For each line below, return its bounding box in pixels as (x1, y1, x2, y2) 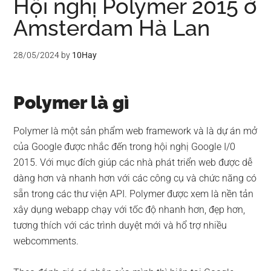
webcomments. (13, 235, 79, 247)
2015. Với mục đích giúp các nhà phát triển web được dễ (13, 157, 253, 168)
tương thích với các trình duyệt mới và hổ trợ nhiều (13, 220, 227, 231)
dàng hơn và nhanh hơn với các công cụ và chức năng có (13, 172, 257, 184)
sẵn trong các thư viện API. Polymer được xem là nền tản (13, 188, 254, 200)
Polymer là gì (13, 92, 130, 113)
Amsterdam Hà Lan (13, 15, 211, 41)
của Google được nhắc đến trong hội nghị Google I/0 (13, 141, 236, 152)
